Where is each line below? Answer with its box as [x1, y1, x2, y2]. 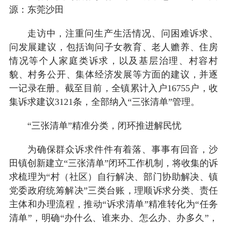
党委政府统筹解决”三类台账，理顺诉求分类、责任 [9, 185, 218, 196]
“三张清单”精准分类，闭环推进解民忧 [27, 120, 181, 131]
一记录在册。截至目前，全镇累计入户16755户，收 [9, 83, 218, 93]
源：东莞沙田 [9, 4, 64, 15]
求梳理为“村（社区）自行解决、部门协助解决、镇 [9, 171, 218, 182]
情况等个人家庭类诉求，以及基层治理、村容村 [9, 55, 218, 66]
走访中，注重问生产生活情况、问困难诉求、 [27, 28, 218, 39]
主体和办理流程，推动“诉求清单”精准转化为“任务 [9, 199, 218, 209]
